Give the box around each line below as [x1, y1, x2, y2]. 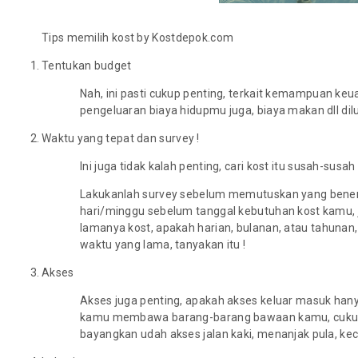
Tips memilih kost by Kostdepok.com [42, 31, 234, 44]
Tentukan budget [42, 59, 132, 72]
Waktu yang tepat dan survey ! [42, 132, 200, 145]
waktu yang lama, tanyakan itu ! [80, 238, 246, 251]
